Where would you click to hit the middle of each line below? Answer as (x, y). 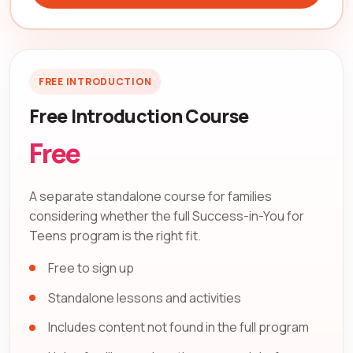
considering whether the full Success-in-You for (167, 216)
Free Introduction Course (139, 115)
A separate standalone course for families (150, 196)
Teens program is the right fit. (115, 235)
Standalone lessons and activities (145, 297)
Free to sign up (91, 268)
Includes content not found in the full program (178, 327)
